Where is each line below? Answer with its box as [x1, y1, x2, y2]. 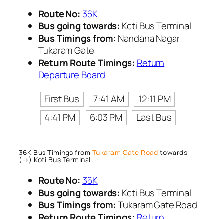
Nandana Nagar [116, 31, 180, 44]
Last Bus [136, 111, 172, 124]
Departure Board [38, 68, 105, 81]
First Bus [44, 92, 79, 106]
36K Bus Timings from [19, 147, 92, 157]
